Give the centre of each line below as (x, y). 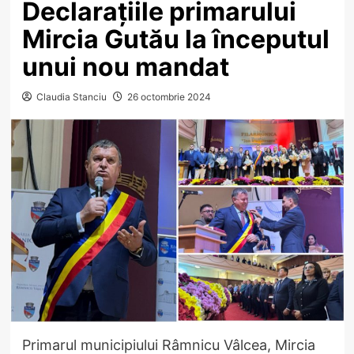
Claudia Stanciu (71, 96)
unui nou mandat (125, 66)
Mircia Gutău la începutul (175, 39)
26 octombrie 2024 (169, 96)
